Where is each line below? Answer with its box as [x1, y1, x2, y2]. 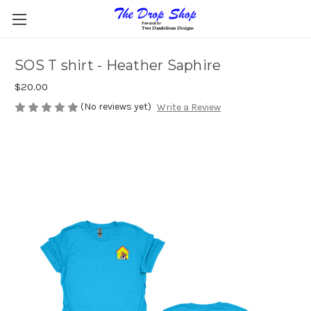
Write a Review [156, 101, 221, 114]
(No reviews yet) [81, 101, 151, 112]
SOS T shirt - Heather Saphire [15, 57, 221, 74]
